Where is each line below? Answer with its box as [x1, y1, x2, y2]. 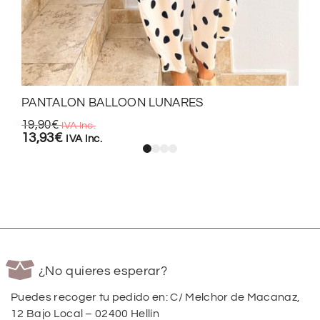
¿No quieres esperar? [39, 264, 168, 278]
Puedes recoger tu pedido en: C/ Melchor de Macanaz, [11, 291, 301, 303]
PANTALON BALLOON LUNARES [21, 96, 204, 109]
